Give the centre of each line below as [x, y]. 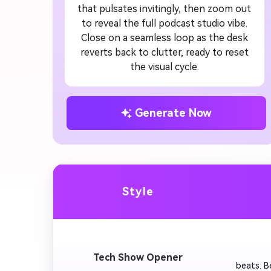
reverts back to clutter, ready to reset [164, 52]
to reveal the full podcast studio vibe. [164, 23]
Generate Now [174, 113]
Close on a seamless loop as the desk [164, 38]
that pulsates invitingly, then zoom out [165, 8]
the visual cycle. [164, 67]
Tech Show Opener [138, 257]
